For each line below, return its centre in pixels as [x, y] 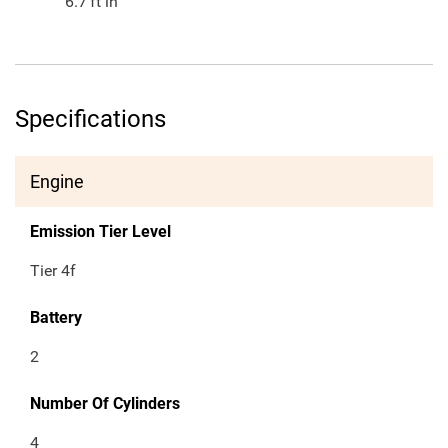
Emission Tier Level [100, 232]
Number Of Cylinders [105, 404]
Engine [57, 182]
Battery [56, 318]
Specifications [90, 119]
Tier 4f [53, 271]
